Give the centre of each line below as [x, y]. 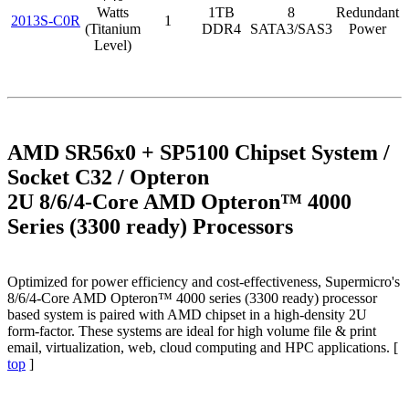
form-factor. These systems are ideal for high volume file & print [192, 330]
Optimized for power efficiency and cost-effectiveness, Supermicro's [204, 281]
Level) [113, 46]
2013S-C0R [46, 21]
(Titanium [113, 29]
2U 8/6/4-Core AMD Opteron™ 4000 [179, 202]
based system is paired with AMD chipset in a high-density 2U [187, 314]
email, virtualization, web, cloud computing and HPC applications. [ [203, 347]
